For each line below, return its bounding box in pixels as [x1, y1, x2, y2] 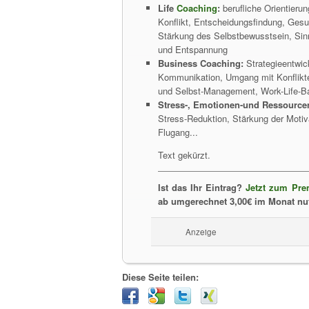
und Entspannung [158, 43, 228, 56]
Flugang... [158, 126, 198, 139]
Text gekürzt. [158, 148, 210, 161]
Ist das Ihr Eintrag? [158, 181, 246, 194]
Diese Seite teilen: [122, 270, 199, 283]
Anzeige [186, 226, 217, 237]
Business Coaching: [158, 57, 243, 70]
